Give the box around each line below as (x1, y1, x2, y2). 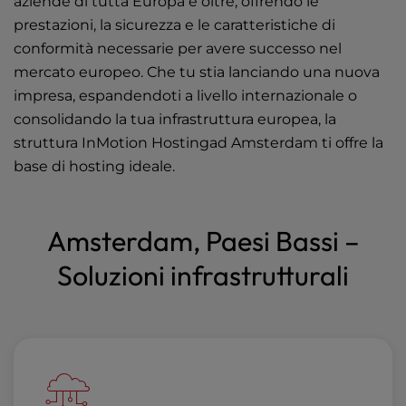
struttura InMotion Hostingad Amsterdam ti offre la (14, 134, 383, 152)
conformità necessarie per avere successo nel (14, 40, 342, 58)
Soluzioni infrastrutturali (57, 258, 349, 294)
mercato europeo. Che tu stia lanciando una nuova (14, 63, 380, 82)
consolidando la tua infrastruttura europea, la (14, 111, 336, 129)
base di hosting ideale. (14, 158, 175, 176)
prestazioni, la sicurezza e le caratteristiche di (14, 16, 335, 34)
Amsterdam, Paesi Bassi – (46, 224, 360, 259)
